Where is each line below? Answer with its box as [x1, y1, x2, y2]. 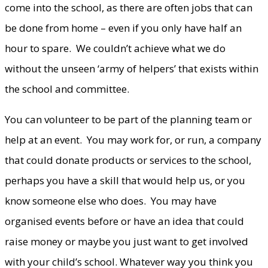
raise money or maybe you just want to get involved [5, 234, 248, 248]
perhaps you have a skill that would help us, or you [5, 173, 245, 187]
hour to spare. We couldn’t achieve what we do [5, 41, 226, 55]
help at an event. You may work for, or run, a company [5, 132, 261, 147]
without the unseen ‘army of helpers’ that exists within [5, 61, 258, 75]
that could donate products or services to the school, [5, 153, 251, 167]
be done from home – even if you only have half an [5, 20, 242, 35]
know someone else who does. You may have [5, 193, 217, 208]
